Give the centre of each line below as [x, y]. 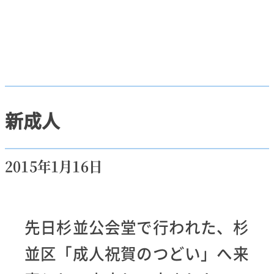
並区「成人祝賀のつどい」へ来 [137, 253]
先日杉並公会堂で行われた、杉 [137, 227]
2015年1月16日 [54, 165]
